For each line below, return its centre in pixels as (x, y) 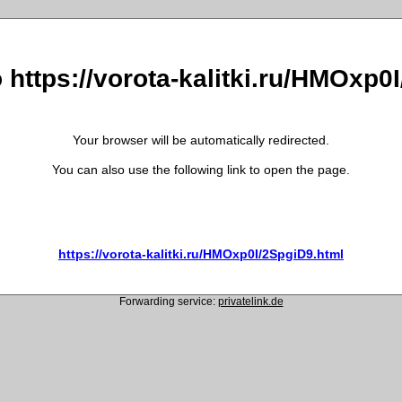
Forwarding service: (168, 301)
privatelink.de (250, 301)
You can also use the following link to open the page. (201, 169)
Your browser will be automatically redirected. (201, 140)
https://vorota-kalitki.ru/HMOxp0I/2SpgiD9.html (201, 253)
